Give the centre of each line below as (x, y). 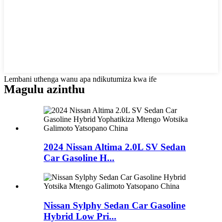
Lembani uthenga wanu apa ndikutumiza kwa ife (80, 79)
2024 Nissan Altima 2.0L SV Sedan (115, 147)
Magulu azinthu (44, 89)
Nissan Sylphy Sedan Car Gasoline (114, 205)
